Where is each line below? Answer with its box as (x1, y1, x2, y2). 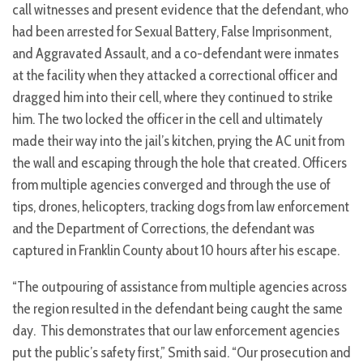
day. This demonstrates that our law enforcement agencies (12, 322, 340, 340)
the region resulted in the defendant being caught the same (12, 300, 343, 318)
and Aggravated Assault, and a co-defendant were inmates (12, 45, 339, 63)
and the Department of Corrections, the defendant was (12, 220, 314, 238)
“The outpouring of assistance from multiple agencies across (12, 278, 347, 297)
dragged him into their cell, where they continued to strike (12, 88, 333, 107)
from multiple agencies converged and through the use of (12, 176, 331, 194)
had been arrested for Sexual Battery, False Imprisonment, (12, 23, 331, 41)
